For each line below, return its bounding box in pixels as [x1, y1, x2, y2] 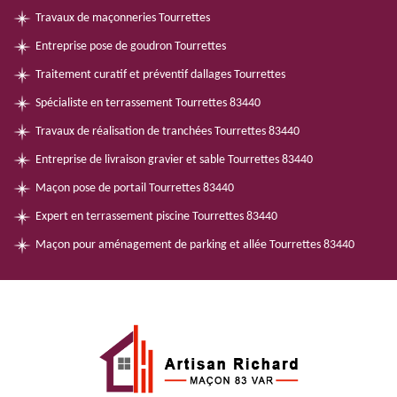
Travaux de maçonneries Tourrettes [35, 12, 210, 25]
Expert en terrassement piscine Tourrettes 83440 [35, 210, 277, 223]
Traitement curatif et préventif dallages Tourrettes [35, 68, 285, 82]
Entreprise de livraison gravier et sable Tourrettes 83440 [35, 153, 313, 167]
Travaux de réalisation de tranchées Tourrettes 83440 [35, 125, 300, 138]
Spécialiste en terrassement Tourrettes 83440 [35, 97, 261, 110]
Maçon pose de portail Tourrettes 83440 [35, 182, 234, 195]
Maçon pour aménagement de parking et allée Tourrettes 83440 [35, 238, 354, 252]
